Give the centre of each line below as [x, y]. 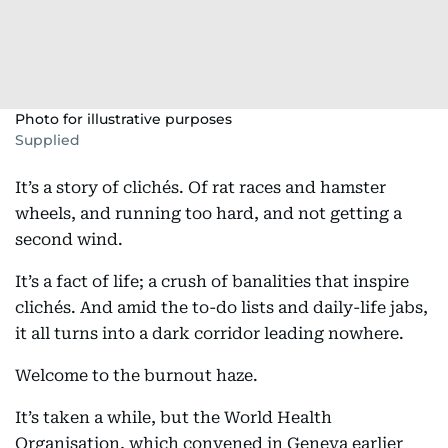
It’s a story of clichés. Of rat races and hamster [200, 187]
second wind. [69, 239]
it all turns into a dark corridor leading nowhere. [209, 333]
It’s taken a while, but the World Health [173, 417]
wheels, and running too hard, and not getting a [208, 213]
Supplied [47, 140]
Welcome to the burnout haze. [136, 375]
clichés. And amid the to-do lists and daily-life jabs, [221, 307]
